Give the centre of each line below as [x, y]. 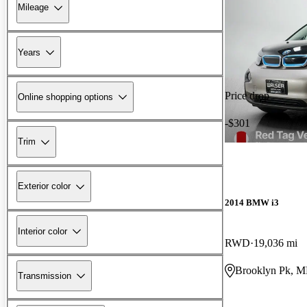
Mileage [33, 8]
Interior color [42, 231]
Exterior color [44, 186]
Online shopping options [65, 97]
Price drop [247, 95]
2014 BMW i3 [252, 202]
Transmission [45, 275]
